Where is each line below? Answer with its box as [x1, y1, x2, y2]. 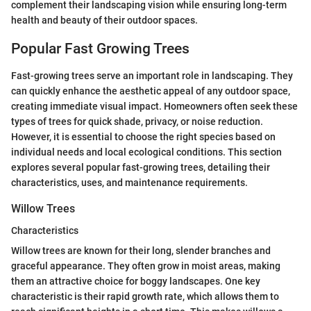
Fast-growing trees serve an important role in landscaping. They [11, 69, 293, 81]
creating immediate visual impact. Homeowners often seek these [11, 100, 298, 112]
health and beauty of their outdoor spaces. [11, 15, 198, 26]
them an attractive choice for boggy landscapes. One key [11, 275, 260, 287]
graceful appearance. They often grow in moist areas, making [11, 260, 280, 271]
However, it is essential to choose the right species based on [11, 131, 276, 142]
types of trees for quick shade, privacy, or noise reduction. [11, 115, 263, 127]
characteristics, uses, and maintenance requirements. [11, 176, 248, 188]
